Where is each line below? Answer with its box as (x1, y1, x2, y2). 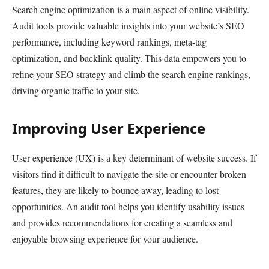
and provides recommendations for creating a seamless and (12, 216, 232, 229)
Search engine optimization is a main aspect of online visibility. (12, 2, 249, 16)
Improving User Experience (12, 118, 205, 139)
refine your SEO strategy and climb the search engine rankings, (12, 67, 250, 80)
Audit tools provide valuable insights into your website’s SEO (12, 19, 244, 32)
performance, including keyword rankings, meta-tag (12, 35, 207, 48)
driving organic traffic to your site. (12, 83, 140, 97)
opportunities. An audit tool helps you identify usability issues (12, 199, 244, 213)
